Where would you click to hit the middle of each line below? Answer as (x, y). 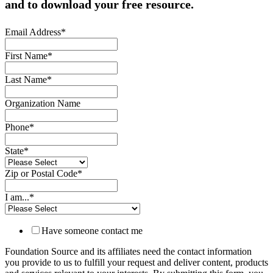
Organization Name (43, 103)
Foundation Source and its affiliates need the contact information (128, 251)
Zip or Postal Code (41, 173)
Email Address (33, 32)
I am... (17, 197)
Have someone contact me (92, 230)
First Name (26, 55)
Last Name (26, 79)
